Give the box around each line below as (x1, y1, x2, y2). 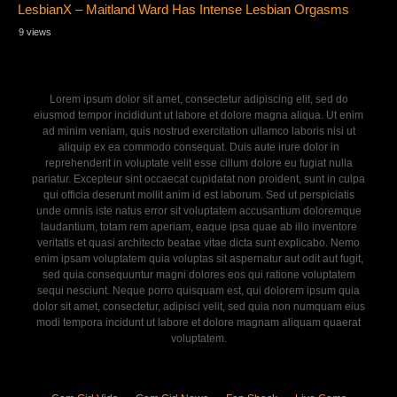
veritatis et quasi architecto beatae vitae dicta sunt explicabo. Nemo (37, 236, 360, 249)
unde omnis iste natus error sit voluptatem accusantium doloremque (35, 204, 362, 217)
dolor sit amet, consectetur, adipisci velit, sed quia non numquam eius (32, 300, 365, 313)
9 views (19, 27, 51, 38)
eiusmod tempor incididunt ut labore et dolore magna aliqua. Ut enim (34, 108, 363, 121)
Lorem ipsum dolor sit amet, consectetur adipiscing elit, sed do (49, 92, 348, 105)
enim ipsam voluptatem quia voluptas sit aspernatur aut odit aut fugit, (34, 252, 363, 265)
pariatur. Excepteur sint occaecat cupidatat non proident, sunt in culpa (32, 172, 365, 185)
